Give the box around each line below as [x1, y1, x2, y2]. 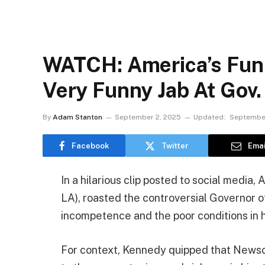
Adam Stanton [53, 113, 102, 121]
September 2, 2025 [115, 113, 181, 121]
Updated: [193, 113, 225, 121]
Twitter [161, 141, 189, 150]
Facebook [71, 141, 109, 150]
